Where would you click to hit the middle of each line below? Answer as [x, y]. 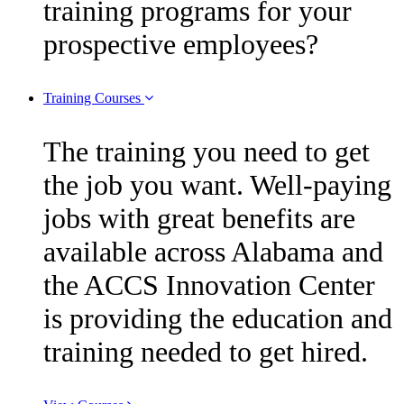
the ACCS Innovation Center [209, 285]
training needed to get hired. [206, 351]
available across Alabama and [213, 251]
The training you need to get [207, 151]
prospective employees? [181, 44]
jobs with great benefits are [199, 218]
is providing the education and [218, 318]
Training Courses [94, 97]
